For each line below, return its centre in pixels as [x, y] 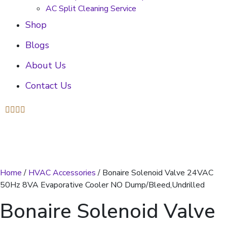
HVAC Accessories [62, 173]
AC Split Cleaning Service [91, 9]
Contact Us [48, 86]
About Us [46, 66]
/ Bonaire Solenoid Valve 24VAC [155, 173]
